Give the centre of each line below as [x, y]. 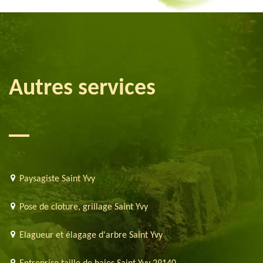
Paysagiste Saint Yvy [57, 179]
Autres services [82, 88]
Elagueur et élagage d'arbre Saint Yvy [91, 235]
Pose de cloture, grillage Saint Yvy [84, 207]
